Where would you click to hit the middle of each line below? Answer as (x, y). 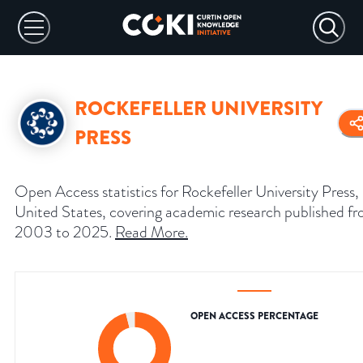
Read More (150, 232)
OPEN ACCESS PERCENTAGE (254, 316)
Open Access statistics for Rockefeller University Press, (187, 192)
